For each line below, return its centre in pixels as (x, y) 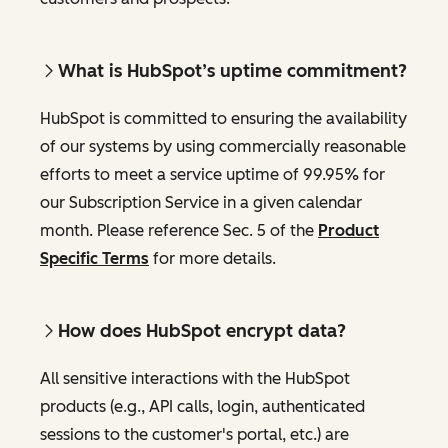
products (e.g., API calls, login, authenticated (202, 406)
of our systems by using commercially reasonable (223, 146)
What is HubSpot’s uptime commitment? (232, 70)
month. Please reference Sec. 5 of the (179, 230)
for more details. (212, 258)
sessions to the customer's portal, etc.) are (194, 434)
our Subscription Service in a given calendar (201, 202)
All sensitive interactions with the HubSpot (195, 378)
